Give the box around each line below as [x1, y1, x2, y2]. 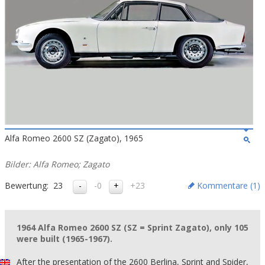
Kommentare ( [197, 180, 253, 191]
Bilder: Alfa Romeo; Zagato [5, 159, 109, 170]
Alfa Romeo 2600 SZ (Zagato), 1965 [5, 132, 143, 144]
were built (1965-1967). [17, 233, 112, 244]
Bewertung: [5, 180, 49, 191]
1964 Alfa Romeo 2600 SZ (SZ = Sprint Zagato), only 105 [17, 222, 248, 233]
